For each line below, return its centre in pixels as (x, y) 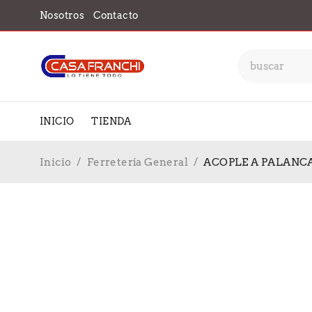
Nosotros (62, 15)
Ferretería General (138, 162)
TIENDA (112, 121)
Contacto (116, 15)
